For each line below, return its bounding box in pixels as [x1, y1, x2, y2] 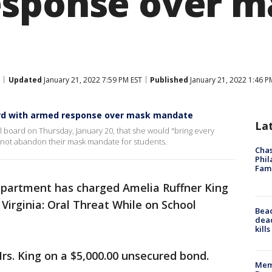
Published [150, 74, 188, 85]
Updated [8, 74, 42, 85]
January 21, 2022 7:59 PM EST [42, 74, 142, 85]
